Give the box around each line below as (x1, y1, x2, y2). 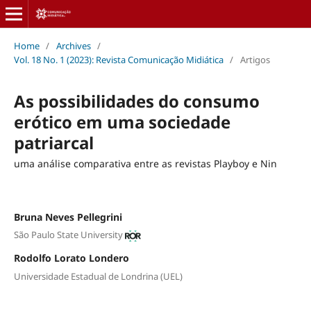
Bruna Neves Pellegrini (13, 210, 122, 224)
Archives (56, 39, 91, 52)
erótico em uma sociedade (13, 110, 230, 133)
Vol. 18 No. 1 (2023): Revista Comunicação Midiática (13, 53, 224, 66)
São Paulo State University (13, 228, 123, 242)
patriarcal (13, 131, 94, 154)
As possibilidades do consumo (13, 89, 260, 112)
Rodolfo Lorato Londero (13, 251, 129, 265)
